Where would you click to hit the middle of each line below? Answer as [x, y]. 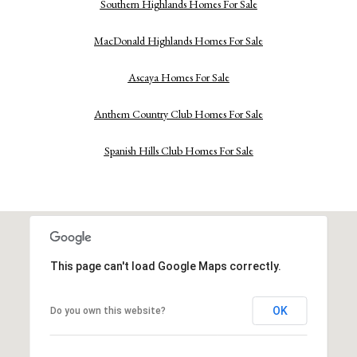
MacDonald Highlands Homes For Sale [178, 40]
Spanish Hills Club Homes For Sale [178, 150]
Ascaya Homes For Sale [178, 77]
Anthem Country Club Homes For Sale [178, 114]
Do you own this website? [108, 310]
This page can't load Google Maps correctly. [165, 266]
